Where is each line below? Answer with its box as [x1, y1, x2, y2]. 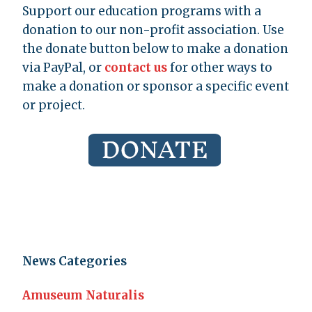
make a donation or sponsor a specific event [22, 79, 289, 95]
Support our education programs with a [22, 3, 261, 19]
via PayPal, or [22, 60, 104, 76]
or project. [22, 97, 85, 114]
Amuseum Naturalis [22, 288, 144, 304]
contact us [104, 60, 167, 76]
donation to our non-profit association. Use [22, 22, 284, 38]
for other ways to [167, 60, 272, 76]
